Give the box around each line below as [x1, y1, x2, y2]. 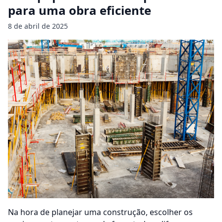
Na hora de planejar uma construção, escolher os [8, 206, 193, 218]
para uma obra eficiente [8, 2, 151, 18]
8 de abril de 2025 [8, 21, 68, 31]
